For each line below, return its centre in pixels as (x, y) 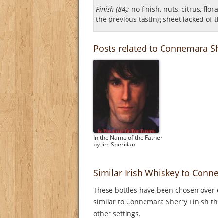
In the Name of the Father (128, 138)
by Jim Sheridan (114, 145)
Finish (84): (113, 9)
